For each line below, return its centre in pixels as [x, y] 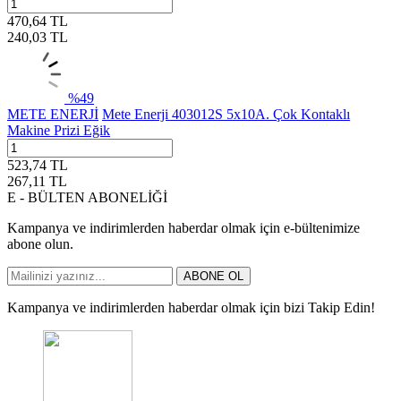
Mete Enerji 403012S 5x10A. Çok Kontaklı [226, 114]
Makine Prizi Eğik [59, 130]
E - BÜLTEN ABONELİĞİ [87, 197]
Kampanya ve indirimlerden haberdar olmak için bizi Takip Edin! [191, 307]
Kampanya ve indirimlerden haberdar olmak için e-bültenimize [183, 227]
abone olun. [40, 243]
